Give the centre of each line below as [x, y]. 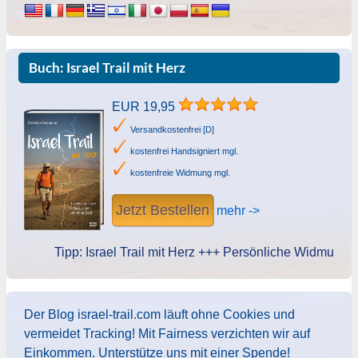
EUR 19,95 [145, 107]
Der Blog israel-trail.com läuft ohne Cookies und [159, 314]
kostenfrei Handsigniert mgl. [183, 151]
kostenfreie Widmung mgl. [179, 173]
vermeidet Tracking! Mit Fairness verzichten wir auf [167, 333]
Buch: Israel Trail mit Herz [107, 68]
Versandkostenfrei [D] [171, 130]
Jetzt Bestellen [162, 211]
